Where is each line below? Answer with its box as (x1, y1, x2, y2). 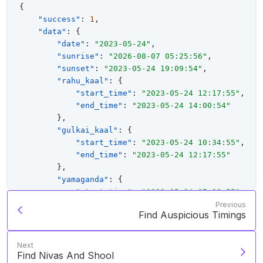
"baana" (57, 224, 90, 233)
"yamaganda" (57, 175, 109, 184)
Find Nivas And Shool (17, 249, 114, 261)
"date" (57, 39, 85, 48)
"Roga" (132, 249, 160, 258)
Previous (215, 200, 246, 209)
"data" (38, 27, 66, 36)
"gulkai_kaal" (57, 126, 118, 134)
